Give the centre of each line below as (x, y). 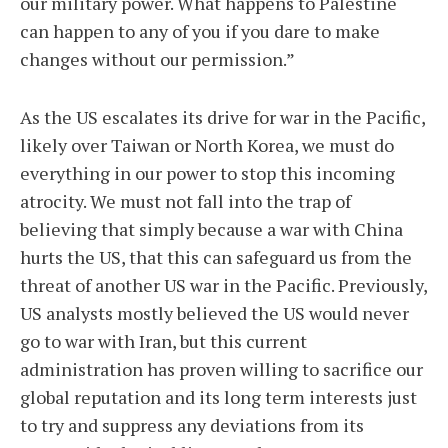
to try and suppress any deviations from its (192, 425)
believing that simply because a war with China (211, 229)
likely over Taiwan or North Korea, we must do (207, 145)
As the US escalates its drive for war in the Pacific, (222, 117)
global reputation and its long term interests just (218, 397)
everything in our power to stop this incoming (207, 173)
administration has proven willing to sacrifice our (221, 369)
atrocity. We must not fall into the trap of (185, 201)
